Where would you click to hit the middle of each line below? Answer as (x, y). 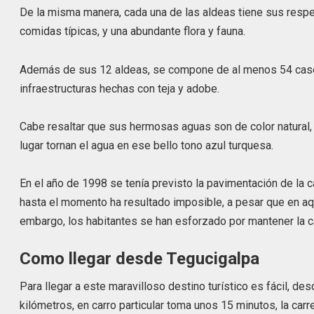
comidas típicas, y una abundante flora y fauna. (133, 32)
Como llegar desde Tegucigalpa (140, 259)
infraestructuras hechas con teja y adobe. (120, 88)
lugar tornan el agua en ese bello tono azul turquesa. (147, 145)
